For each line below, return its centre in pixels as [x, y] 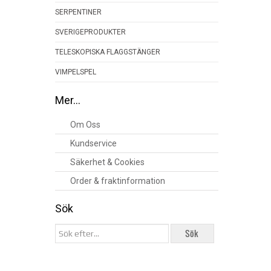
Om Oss [85, 125]
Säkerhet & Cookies [107, 162]
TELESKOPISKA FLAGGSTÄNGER [108, 52]
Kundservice [93, 143]
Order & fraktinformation [118, 181]
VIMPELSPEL [76, 72]
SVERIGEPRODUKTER [90, 32]
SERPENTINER [78, 12]
